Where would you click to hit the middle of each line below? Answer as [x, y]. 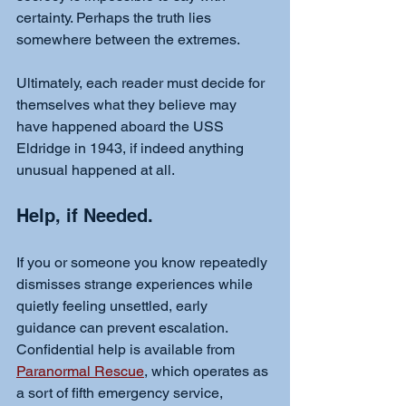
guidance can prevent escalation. [124, 327]
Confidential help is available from [127, 349]
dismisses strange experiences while [136, 284]
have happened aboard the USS [122, 126]
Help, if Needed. [87, 215]
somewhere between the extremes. [128, 39]
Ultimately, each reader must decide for [142, 82]
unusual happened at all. [96, 169]
